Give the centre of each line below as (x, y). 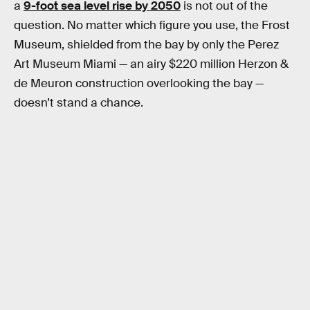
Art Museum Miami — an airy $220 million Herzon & (151, 64)
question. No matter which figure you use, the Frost (152, 26)
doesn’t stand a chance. (79, 103)
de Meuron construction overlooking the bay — (139, 84)
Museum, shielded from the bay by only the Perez (146, 45)
